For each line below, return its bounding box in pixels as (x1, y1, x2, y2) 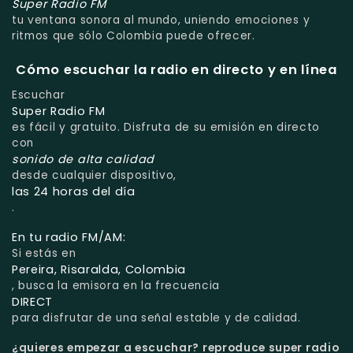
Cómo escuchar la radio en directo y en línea (16, 60, 337, 79)
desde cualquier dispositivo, (12, 168, 177, 184)
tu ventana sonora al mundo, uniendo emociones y (12, 12, 310, 28)
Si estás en (12, 246, 76, 262)
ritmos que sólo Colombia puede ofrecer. (12, 28, 255, 43)
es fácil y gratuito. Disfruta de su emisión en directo (12, 120, 320, 136)
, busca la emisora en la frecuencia (12, 278, 220, 294)
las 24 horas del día (12, 184, 136, 200)
